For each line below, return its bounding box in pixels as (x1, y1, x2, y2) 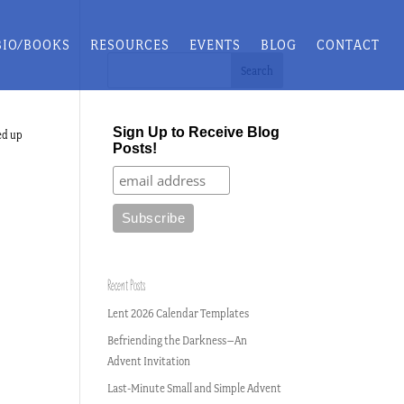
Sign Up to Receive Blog (112, 124, 280, 140)
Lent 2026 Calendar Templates (107, 307, 250, 320)
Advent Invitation (107, 354, 191, 368)
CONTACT (317, 35, 381, 53)
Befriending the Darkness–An (107, 334, 248, 347)
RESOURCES (90, 35, 170, 53)
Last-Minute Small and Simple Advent (107, 381, 282, 395)
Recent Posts (107, 277, 146, 295)
